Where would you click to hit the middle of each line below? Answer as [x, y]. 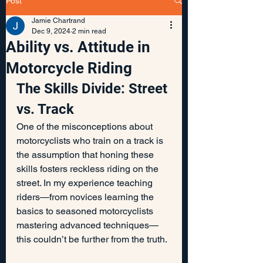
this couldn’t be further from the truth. [92, 239]
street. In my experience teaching [86, 183]
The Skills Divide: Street [94, 88]
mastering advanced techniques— [87, 225]
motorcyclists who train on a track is [91, 140]
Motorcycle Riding [69, 68]
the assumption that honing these [86, 154]
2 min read [89, 31]
